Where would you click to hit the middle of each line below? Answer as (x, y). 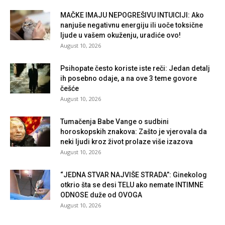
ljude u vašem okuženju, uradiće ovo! (121, 35)
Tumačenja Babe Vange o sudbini (115, 121)
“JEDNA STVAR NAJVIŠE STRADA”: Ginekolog (134, 175)
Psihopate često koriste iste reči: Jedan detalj (135, 68)
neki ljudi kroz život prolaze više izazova (127, 141)
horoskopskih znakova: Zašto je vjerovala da (134, 131)
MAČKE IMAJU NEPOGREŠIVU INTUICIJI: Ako (132, 15)
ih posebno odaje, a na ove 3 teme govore (129, 78)
